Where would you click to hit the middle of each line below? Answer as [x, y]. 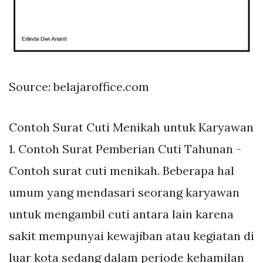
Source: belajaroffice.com [79, 87]
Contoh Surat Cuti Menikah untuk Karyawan [131, 127]
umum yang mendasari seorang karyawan [124, 193]
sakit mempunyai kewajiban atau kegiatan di [131, 236]
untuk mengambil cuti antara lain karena [121, 214]
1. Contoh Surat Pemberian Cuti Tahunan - [125, 149]
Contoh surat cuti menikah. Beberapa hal [122, 171]
